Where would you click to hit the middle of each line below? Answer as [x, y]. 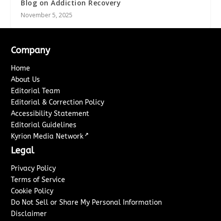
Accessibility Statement [50, 113]
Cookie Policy [32, 191]
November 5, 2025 [47, 15]
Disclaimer [29, 214]
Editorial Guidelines [44, 125]
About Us [26, 79]
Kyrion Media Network [47, 136]
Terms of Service [38, 180]
